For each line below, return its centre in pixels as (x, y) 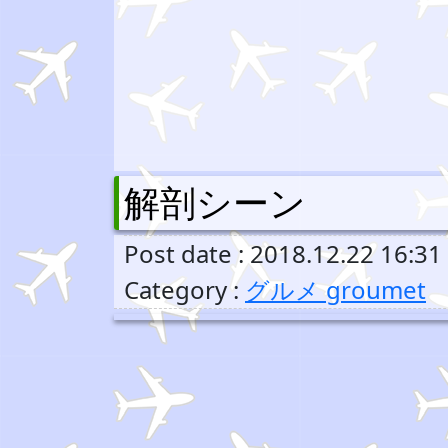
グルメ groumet (335, 289)
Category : (184, 289)
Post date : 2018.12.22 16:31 (283, 253)
